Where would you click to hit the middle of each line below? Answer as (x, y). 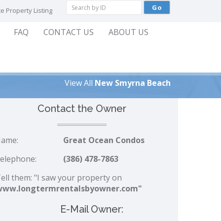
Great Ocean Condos (104, 140)
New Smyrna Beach (133, 83)
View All (80, 83)
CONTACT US (69, 32)
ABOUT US (129, 32)
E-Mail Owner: (92, 209)
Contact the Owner (82, 109)
